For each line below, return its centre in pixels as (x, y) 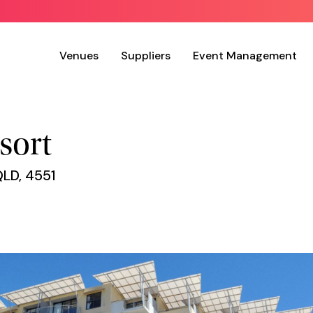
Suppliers (146, 56)
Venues (79, 56)
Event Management (245, 56)
